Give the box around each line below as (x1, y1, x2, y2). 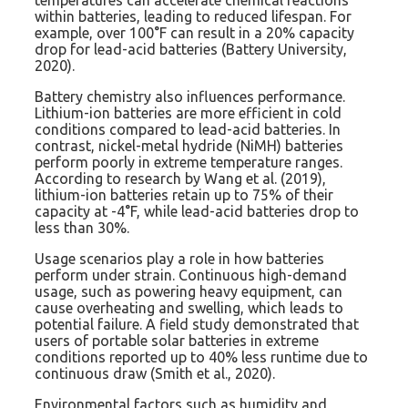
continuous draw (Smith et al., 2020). (35, 365, 275, 382)
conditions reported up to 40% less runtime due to (35, 349, 368, 366)
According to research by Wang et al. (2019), (35, 170, 326, 188)
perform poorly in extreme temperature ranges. (35, 154, 342, 171)
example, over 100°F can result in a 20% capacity (35, 25, 354, 42)
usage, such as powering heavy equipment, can (35, 283, 342, 301)
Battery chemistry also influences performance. (35, 88, 345, 106)
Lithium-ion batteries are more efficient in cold (35, 105, 342, 122)
